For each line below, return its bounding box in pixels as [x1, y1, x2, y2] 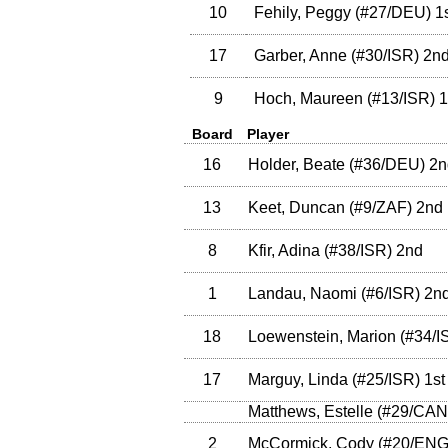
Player [247, 126, 290, 143]
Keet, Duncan [248, 199, 345, 217]
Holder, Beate [248, 156, 345, 174]
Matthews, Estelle [248, 403, 373, 421]
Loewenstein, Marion [248, 328, 396, 346]
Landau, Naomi [248, 285, 357, 303]
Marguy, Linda [248, 371, 348, 389]
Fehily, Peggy [254, 4, 351, 22]
